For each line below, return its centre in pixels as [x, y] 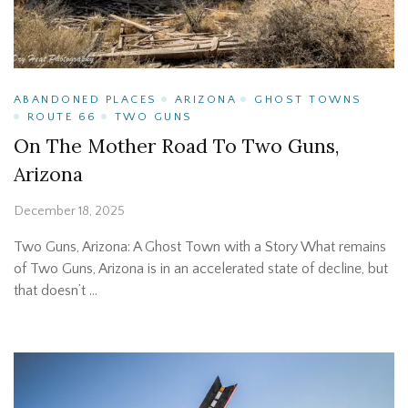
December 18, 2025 [69, 211]
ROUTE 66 [62, 116]
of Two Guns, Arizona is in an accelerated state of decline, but [201, 268]
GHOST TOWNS [308, 99]
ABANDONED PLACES [86, 99]
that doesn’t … [56, 290]
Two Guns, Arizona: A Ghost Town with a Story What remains [200, 246]
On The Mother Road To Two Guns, [176, 146]
